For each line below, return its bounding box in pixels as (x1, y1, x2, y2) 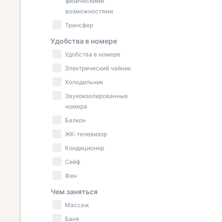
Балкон (65, 116, 86, 124)
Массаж (65, 201, 89, 209)
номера (65, 103, 87, 110)
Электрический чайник (65, 64, 131, 72)
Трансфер (65, 21, 93, 29)
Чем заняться (51, 187, 98, 196)
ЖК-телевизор (65, 130, 107, 138)
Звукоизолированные (65, 92, 128, 100)
